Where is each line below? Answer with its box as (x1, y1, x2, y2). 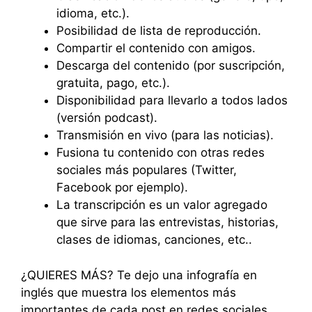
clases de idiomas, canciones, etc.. (56, 233, 252, 247)
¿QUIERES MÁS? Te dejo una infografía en (21, 267, 257, 282)
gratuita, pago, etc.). (56, 76, 170, 90)
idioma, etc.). (56, 6, 130, 20)
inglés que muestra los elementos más (21, 285, 236, 299)
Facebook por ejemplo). (56, 180, 188, 194)
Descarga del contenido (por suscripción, (56, 58, 285, 72)
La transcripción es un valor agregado (56, 198, 267, 212)
